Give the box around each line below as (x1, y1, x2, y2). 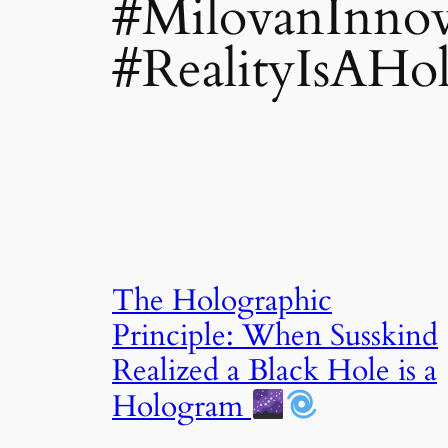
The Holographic (112, 281, 332, 322)
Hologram (112, 386, 251, 427)
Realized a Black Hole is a (112, 351, 437, 392)
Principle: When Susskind (112, 316, 438, 357)
